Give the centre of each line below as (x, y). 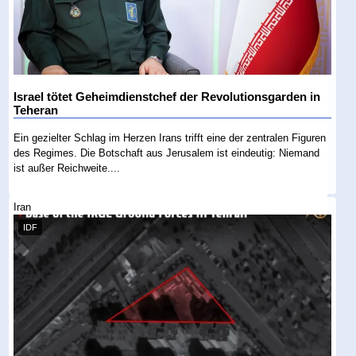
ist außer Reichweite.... (67, 168)
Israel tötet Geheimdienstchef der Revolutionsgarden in (167, 97)
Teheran (36, 111)
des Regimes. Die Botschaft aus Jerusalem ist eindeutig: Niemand (167, 153)
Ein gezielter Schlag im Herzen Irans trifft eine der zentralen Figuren (170, 138)
